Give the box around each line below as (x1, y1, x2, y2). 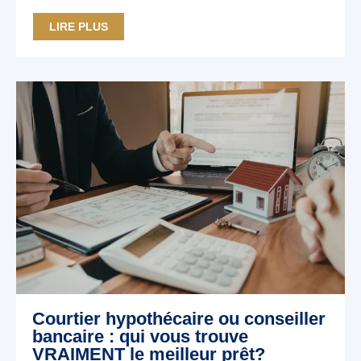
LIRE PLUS (49, 20, 108, 33)
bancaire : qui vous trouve (32, 326, 248, 346)
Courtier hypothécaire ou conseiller (32, 309, 326, 329)
